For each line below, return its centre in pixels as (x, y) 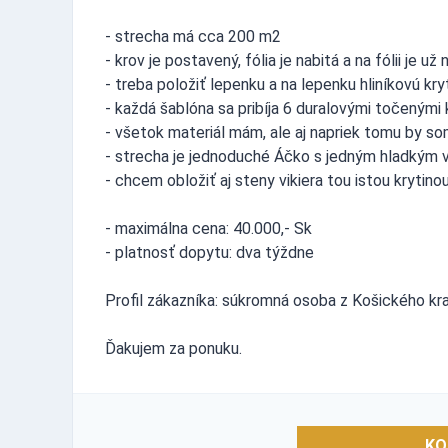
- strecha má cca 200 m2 (193, 36)
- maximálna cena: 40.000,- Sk (208, 228)
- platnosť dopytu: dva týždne (209, 252)
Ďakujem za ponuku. (173, 348)
